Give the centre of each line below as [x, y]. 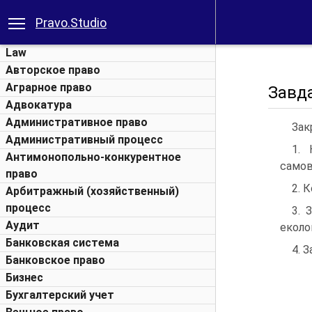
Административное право [77, 122]
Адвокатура [39, 105]
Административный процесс [84, 140]
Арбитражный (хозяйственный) [92, 191]
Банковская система [62, 243]
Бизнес [24, 278]
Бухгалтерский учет [60, 295]
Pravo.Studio [71, 23]
